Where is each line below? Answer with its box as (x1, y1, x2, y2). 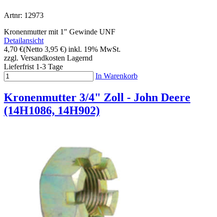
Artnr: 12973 (4, 11, 44, 19)
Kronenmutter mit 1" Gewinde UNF (4, 27, 115, 36)
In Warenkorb (95, 71, 138, 80)
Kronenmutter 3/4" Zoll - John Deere (4, 91, 190, 104)
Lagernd (67, 53, 93, 62)
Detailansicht (4, 36, 44, 45)
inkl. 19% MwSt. (68, 45, 121, 53)
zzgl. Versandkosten (4, 53, 65, 62)
